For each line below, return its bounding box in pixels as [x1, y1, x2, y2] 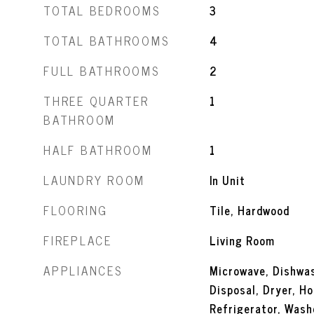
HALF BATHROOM [43, 140, 153, 160]
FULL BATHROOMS [43, 61, 160, 81]
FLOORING [43, 200, 108, 220]
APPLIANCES [43, 261, 123, 280]
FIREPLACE [43, 231, 112, 250]
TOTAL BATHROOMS [43, 31, 170, 50]
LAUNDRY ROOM [43, 170, 145, 190]
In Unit [209, 171, 245, 189]
